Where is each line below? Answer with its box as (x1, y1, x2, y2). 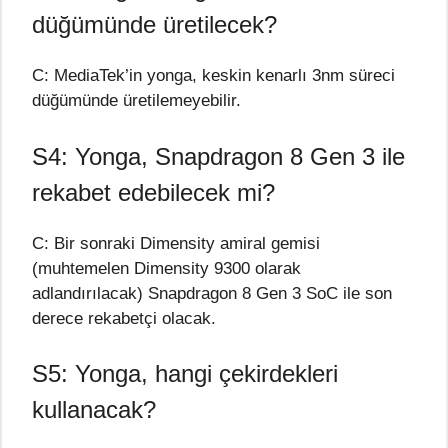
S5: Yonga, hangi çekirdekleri (32, 360, 338, 388)
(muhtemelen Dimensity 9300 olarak (32, 258, 301, 278)
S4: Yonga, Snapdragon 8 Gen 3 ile (32, 142, 405, 170)
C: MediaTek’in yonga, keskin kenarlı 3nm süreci (32, 66, 395, 86)
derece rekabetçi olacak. (32, 308, 216, 328)
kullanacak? (32, 396, 156, 424)
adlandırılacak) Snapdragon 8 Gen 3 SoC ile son (32, 283, 392, 303)
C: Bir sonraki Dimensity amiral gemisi (32, 233, 320, 253)
